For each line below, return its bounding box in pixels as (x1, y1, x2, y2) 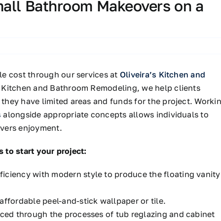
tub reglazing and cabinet (113, 209, 215, 219)
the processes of (49, 209, 114, 219)
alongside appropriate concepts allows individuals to (3, 109, 209, 119)
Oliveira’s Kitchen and (119, 69, 206, 79)
